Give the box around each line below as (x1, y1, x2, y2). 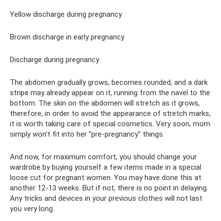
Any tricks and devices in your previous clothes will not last (10, 194, 202, 203)
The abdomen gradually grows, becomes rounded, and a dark (10, 78, 208, 87)
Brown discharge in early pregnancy (10, 33, 124, 41)
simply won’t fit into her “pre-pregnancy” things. (10, 130, 164, 139)
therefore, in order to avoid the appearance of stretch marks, (10, 109, 211, 118)
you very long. (10, 204, 54, 213)
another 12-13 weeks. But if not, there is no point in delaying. (10, 184, 208, 192)
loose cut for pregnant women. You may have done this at (10, 173, 201, 182)
